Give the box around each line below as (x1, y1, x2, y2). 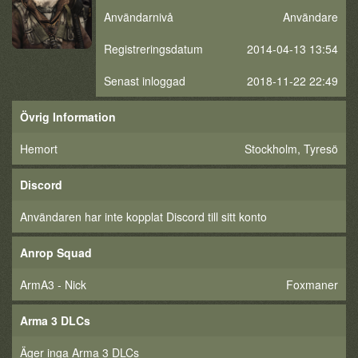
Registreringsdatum (104, 41, 203, 57)
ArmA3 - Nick (20, 276, 86, 292)
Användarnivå (104, 9, 173, 25)
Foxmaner (286, 276, 338, 292)
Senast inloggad (104, 73, 185, 89)
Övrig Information (20, 109, 116, 125)
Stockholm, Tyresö (245, 141, 338, 157)
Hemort (20, 141, 58, 157)
